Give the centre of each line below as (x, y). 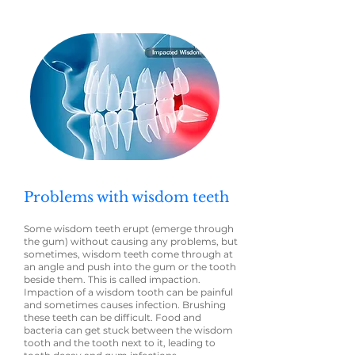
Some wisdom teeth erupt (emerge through (129, 229)
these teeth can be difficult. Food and (113, 317)
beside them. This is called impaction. (112, 279)
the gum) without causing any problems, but (131, 241)
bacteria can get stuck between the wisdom (128, 330)
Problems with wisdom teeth (126, 197)
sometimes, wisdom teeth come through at (128, 254)
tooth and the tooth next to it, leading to (120, 343)
